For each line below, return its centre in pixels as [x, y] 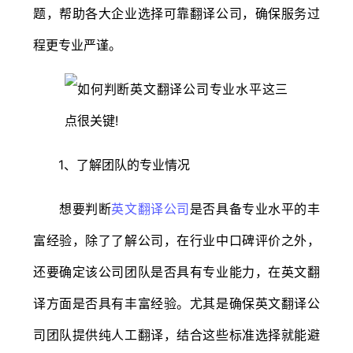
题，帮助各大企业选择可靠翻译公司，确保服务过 [176, 13]
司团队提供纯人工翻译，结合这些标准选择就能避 [176, 334]
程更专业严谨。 [77, 45]
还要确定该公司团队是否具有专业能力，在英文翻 [176, 271]
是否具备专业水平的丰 [255, 208]
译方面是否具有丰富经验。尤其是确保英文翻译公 [176, 303]
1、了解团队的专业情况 [111, 164]
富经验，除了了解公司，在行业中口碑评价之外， [176, 240]
